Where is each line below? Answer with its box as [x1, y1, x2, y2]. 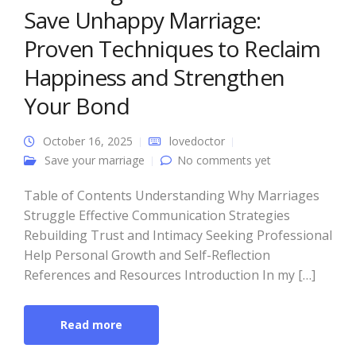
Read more [60, 317, 122, 332]
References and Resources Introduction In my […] [24, 266, 315, 284]
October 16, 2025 [43, 133, 133, 149]
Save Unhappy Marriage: [24, 5, 261, 35]
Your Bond [24, 91, 130, 121]
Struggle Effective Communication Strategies [24, 207, 290, 224]
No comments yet [177, 153, 271, 168]
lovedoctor [169, 133, 225, 149]
